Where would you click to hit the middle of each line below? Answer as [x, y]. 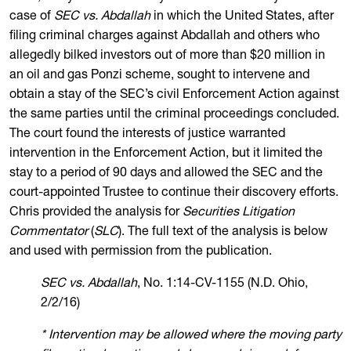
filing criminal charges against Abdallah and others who [165, 36]
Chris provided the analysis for [96, 212]
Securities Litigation [239, 212]
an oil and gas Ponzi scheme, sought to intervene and [159, 75]
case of [32, 16]
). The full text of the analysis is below [223, 232]
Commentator [49, 232]
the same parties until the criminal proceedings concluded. [174, 114]
